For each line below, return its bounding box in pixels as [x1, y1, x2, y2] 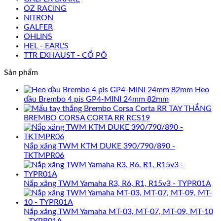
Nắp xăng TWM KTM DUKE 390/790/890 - [24, 142, 175, 150]
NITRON [24, 13, 53, 22]
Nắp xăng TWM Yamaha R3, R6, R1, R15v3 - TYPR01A [24, 179, 211, 187]
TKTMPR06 [24, 151, 64, 159]
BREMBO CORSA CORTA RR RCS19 [24, 113, 150, 122]
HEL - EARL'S [24, 41, 69, 50]
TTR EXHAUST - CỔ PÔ [24, 51, 107, 59]
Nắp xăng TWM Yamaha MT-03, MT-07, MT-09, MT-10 [24, 207, 213, 216]
